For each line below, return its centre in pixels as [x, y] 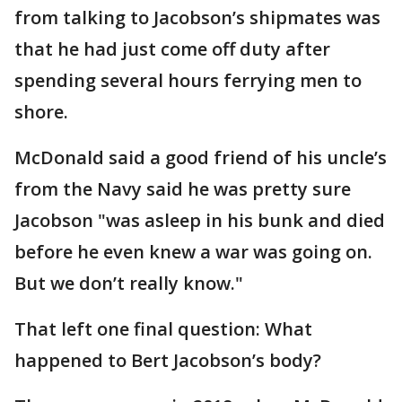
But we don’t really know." [129, 283]
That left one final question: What [163, 329]
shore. [41, 112]
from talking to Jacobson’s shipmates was [197, 17]
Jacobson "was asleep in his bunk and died [200, 220]
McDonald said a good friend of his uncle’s [201, 157]
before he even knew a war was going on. [193, 252]
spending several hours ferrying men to [188, 80]
